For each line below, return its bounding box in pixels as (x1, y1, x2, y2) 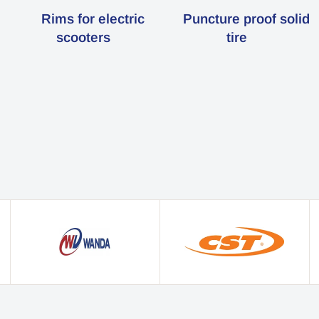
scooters (56, 29, 114, 45)
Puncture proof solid (182, 11, 310, 26)
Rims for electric (41, 11, 145, 26)
